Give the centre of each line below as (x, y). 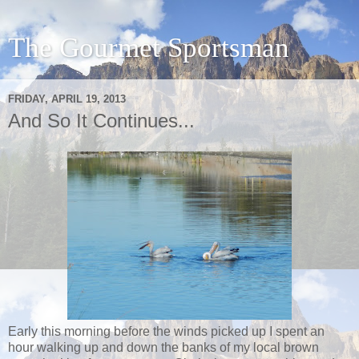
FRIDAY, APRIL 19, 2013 (67, 99)
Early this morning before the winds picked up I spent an (166, 331)
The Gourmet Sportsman (149, 47)
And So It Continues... (101, 121)
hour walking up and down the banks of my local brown (163, 347)
